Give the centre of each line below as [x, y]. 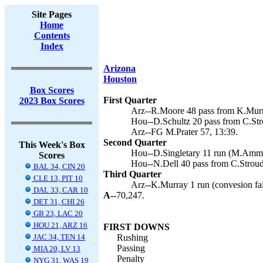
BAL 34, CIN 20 [58, 166]
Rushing [132, 237]
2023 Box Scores [52, 101]
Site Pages [52, 14]
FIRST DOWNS [136, 227]
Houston [120, 79]
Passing [131, 248]
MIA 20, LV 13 [56, 249]
